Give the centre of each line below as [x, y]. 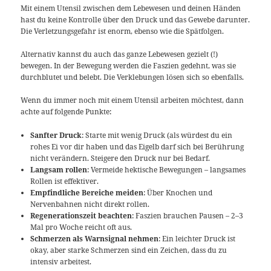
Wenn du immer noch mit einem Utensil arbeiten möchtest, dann [132, 100]
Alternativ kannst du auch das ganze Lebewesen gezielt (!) [119, 54]
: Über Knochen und [178, 192]
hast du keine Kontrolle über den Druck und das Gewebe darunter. [135, 20]
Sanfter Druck [56, 135]
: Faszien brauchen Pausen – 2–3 [188, 215]
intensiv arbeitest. [61, 261]
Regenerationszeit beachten [81, 215]
